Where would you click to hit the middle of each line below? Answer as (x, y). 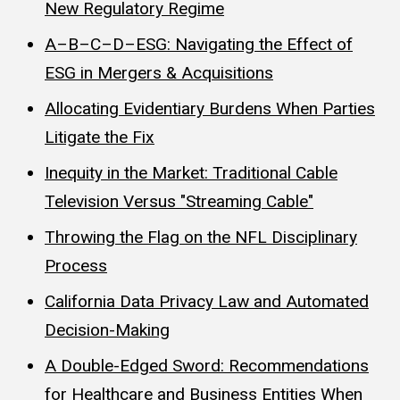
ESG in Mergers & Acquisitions (159, 72)
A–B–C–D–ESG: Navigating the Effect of (199, 44)
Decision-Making (107, 329)
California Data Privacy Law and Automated (207, 301)
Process (76, 265)
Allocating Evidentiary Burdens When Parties (210, 108)
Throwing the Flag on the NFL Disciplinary (201, 237)
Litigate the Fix (100, 137)
